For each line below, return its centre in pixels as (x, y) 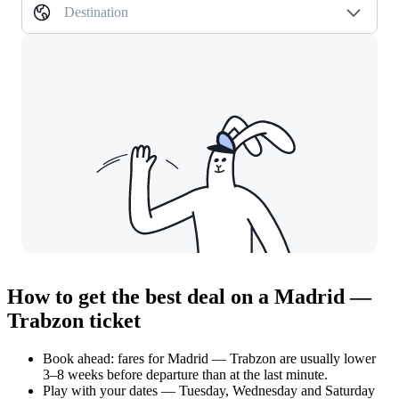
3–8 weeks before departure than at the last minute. (185, 375)
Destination (96, 12)
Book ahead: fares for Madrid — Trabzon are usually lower (209, 359)
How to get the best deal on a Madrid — (189, 297)
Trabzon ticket (74, 321)
